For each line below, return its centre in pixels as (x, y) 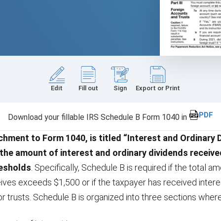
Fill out (88, 88)
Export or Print (158, 88)
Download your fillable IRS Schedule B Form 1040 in (98, 117)
